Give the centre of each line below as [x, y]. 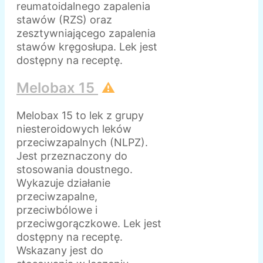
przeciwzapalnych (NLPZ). [82, 142]
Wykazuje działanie [63, 183]
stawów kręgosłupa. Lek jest [87, 47]
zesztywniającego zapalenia [86, 33]
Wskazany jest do [60, 250]
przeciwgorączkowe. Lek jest [89, 223]
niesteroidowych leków [74, 129]
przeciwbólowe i [57, 210]
